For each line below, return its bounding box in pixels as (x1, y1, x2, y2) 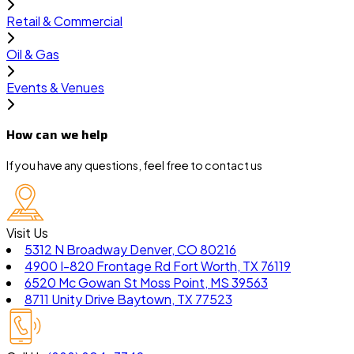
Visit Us (6, 224, 48, 242)
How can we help (6, 124, 107, 145)
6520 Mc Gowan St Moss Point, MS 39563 (24, 274, 268, 292)
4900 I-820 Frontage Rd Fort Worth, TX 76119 (24, 258, 291, 275)
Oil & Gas (6, 45, 59, 62)
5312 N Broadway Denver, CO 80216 (24, 241, 236, 258)
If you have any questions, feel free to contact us (6, 158, 262, 173)
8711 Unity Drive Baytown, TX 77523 (24, 291, 232, 308)
